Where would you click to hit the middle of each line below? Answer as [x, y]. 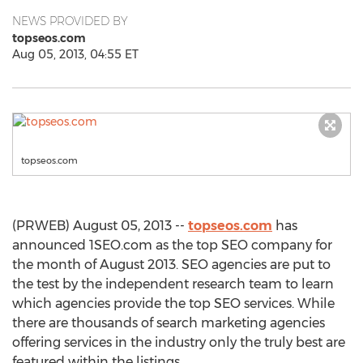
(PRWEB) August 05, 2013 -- [100, 226]
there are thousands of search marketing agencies [169, 323]
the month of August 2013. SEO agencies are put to [171, 265]
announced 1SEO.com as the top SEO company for [172, 245]
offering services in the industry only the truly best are [179, 342]
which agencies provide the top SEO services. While [173, 303]
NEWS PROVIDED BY [70, 21]
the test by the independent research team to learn [173, 284]
